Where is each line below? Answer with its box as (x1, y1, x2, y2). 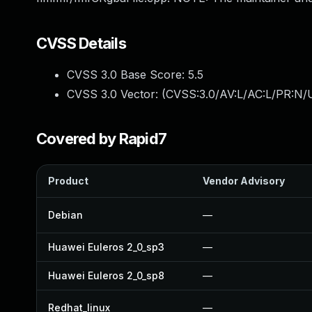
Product (48, 175, 88, 187)
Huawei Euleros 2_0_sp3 (48, 241, 164, 253)
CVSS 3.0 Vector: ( (67, 87, 166, 101)
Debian (48, 209, 83, 221)
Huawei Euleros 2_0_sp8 (48, 270, 164, 281)
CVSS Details (36, 34, 126, 52)
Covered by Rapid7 (36, 130, 167, 148)
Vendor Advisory (203, 175, 285, 187)
